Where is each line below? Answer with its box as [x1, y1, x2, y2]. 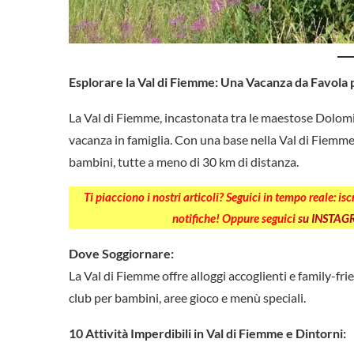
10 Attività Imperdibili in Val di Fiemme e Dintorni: [69, 325, 346, 341]
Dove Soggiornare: [69, 245, 174, 261]
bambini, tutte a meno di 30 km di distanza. [69, 153, 299, 169]
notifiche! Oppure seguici [171, 210, 298, 225]
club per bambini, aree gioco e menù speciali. [69, 289, 306, 305]
